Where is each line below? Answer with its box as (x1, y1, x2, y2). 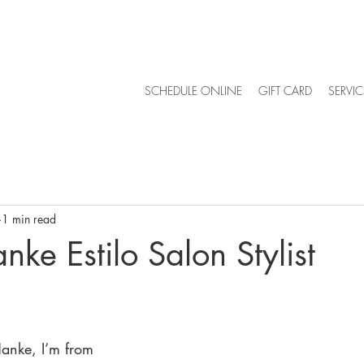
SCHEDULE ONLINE (145, 83, 242, 98)
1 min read (2, 210, 56, 227)
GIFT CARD (258, 83, 312, 98)
